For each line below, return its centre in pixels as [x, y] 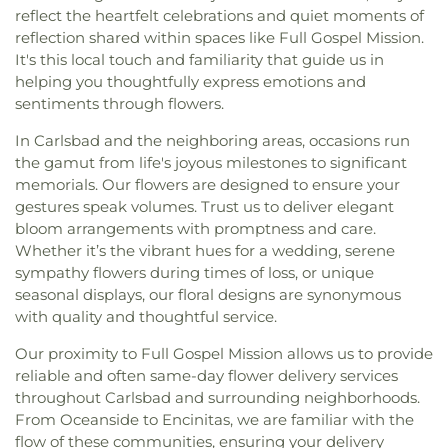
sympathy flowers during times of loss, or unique [194, 273]
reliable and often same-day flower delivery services [206, 376]
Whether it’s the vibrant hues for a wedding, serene [205, 251]
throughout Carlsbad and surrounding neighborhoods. [217, 398]
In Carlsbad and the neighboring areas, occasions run [212, 141]
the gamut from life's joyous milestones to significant [211, 163]
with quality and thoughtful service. [146, 317]
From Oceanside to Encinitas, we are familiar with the [214, 420]
